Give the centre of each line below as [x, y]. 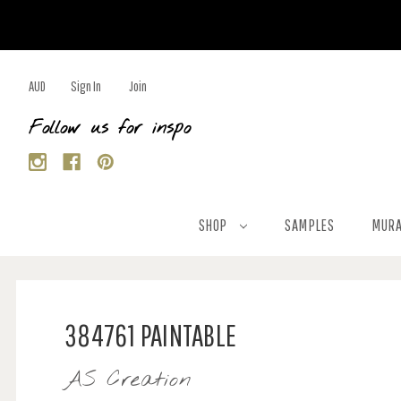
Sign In [86, 86]
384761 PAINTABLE [150, 335]
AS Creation [128, 380]
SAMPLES [310, 225]
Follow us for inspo [110, 128]
